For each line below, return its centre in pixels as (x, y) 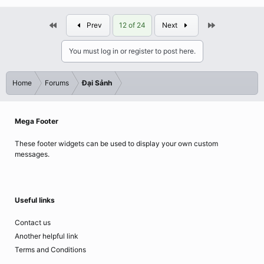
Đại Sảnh (97, 83)
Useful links (35, 200)
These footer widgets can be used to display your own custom (116, 143)
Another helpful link (47, 236)
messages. (32, 154)
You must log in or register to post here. (132, 51)
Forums (57, 83)
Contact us (33, 222)
